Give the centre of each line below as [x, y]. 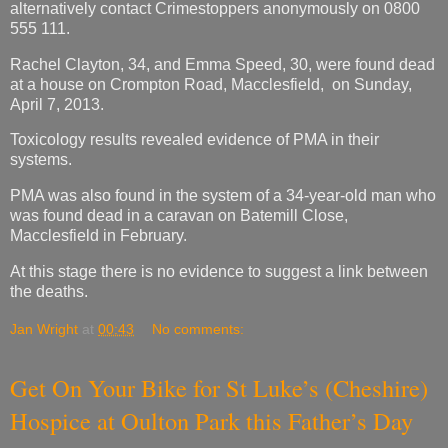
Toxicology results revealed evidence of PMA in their [194, 140]
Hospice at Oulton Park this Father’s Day [211, 420]
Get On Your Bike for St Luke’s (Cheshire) [219, 387]
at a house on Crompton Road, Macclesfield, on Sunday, [211, 84]
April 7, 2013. [57, 104]
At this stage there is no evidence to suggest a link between [219, 272]
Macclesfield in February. [98, 236]
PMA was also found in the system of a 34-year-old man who [223, 196]
